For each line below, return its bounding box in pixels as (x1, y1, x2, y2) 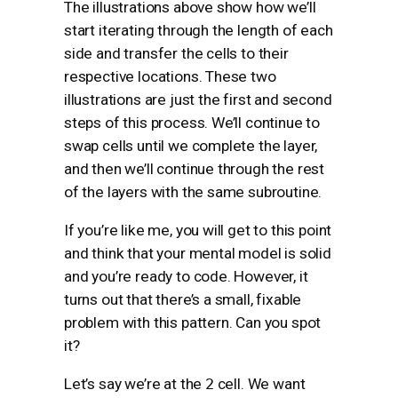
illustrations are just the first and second (64, 90, 332, 108)
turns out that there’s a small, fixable (64, 291, 302, 309)
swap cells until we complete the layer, (64, 136, 318, 155)
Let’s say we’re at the (64, 375, 206, 394)
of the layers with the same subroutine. (64, 182, 322, 201)
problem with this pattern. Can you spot (64, 314, 322, 332)
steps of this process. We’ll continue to (64, 113, 321, 131)
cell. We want (213, 375, 306, 394)
